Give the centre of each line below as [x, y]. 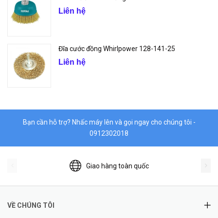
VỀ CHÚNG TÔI [31, 205]
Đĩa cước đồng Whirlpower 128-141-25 [117, 49]
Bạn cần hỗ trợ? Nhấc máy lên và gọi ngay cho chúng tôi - [109, 122]
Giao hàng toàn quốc [117, 166]
